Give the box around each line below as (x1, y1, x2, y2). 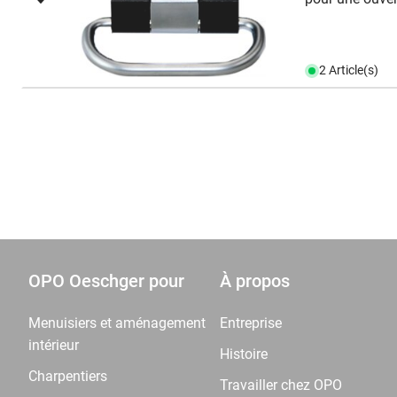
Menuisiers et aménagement (28, 315, 206, 331)
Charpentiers (28, 368, 107, 385)
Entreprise (220, 315, 282, 331)
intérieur (28, 337, 79, 354)
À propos (220, 270, 290, 292)
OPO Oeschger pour (28, 270, 184, 292)
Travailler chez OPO (220, 377, 342, 393)
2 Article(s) (319, 63, 379, 77)
